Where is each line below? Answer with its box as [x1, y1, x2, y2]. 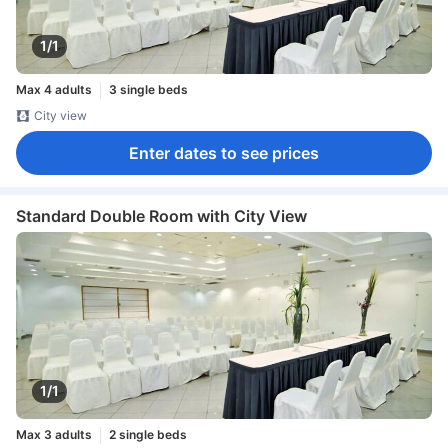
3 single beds [109, 82, 188, 98]
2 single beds [109, 427, 187, 443]
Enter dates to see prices [129, 142, 319, 163]
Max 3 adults [16, 427, 92, 443]
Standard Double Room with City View [16, 205, 307, 226]
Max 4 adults [16, 82, 92, 98]
